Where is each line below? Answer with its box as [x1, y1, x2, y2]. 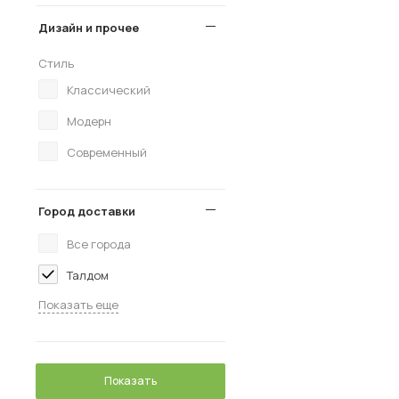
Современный [67, 144, 147, 160]
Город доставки [38, 203, 135, 219]
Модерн [67, 113, 111, 129]
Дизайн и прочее [38, 20, 139, 36]
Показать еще [38, 297, 118, 313]
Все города [67, 236, 131, 252]
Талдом [67, 267, 109, 283]
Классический [67, 82, 151, 98]
